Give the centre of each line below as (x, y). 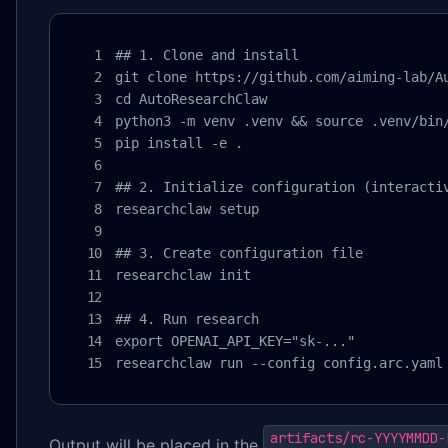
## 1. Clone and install (207, 54)
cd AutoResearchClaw (191, 98)
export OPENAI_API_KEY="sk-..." (235, 340)
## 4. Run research (187, 318)
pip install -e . (179, 142)
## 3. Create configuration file (239, 252)
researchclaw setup (187, 208)
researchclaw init (183, 274)
